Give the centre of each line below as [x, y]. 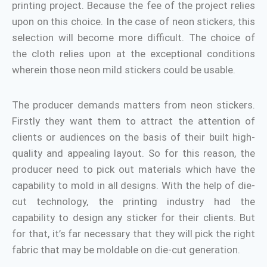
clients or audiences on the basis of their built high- [133, 137]
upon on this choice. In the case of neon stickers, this [133, 21]
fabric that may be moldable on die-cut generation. [126, 250]
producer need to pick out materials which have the [133, 169]
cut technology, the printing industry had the [133, 201]
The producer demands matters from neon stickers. [133, 105]
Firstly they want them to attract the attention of [133, 121]
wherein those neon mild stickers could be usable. [124, 70]
